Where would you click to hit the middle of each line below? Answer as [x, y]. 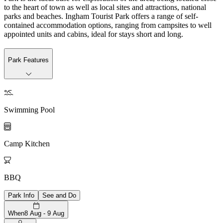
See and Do [59, 195]
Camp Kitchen [27, 143]
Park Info [21, 195]
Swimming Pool [29, 110]
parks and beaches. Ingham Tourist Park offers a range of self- [101, 16]
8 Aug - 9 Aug [44, 213]
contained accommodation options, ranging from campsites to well [108, 25]
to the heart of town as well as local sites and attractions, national [105, 7]
